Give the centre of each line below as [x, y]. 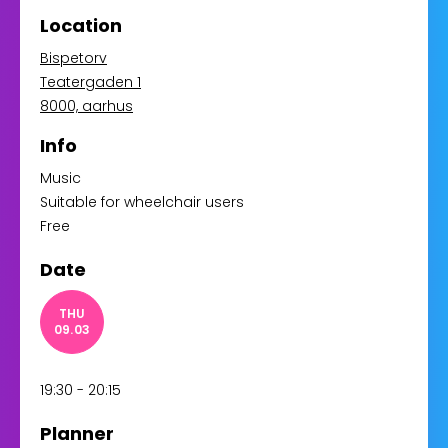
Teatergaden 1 [90, 82]
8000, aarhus [86, 106]
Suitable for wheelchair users [142, 202]
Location [81, 25]
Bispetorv [73, 58]
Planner [77, 433]
